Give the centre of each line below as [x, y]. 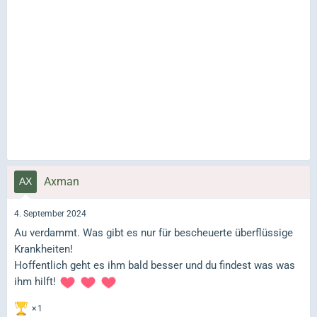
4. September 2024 [50, 214]
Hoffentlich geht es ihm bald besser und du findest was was [155, 266]
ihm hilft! [36, 282]
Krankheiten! [44, 249]
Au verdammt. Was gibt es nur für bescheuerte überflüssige [154, 233]
